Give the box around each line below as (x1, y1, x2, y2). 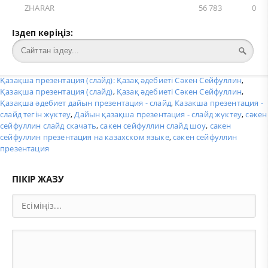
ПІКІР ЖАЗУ (12, 173, 64, 186)
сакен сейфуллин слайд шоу (100, 120, 206, 131)
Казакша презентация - (175, 97, 263, 108)
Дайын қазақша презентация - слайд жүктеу (74, 108, 242, 120)
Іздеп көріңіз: (12, 26, 74, 38)
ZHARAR (25, 2, 55, 13)
